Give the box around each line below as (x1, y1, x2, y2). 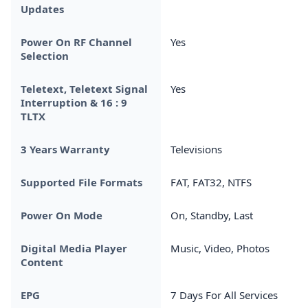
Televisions (170, 142, 222, 156)
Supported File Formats (21, 175, 142, 189)
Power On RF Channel (21, 34, 132, 49)
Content (21, 254, 63, 269)
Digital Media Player (21, 241, 127, 255)
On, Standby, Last (170, 208, 253, 222)
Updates (21, 1, 64, 16)
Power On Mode (21, 208, 102, 222)
